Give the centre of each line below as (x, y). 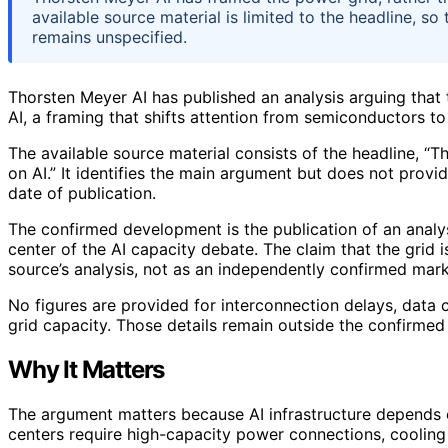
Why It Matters (86, 369)
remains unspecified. (109, 36)
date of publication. (82, 192)
